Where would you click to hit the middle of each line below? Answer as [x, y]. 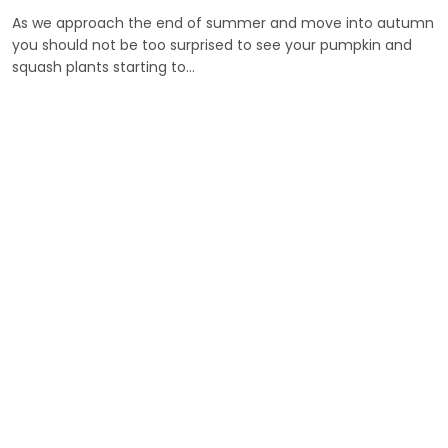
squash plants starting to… [103, 67]
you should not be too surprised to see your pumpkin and [212, 45]
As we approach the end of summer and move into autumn [223, 23]
